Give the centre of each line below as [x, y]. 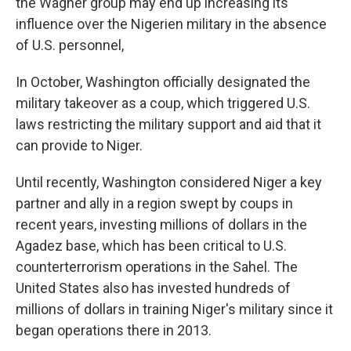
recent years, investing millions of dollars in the [161, 224]
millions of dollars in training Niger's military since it [174, 309]
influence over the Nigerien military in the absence [171, 24]
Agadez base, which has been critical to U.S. [151, 246]
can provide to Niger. [79, 145]
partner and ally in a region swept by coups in [154, 203]
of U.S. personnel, [70, 45]
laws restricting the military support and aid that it [168, 124]
